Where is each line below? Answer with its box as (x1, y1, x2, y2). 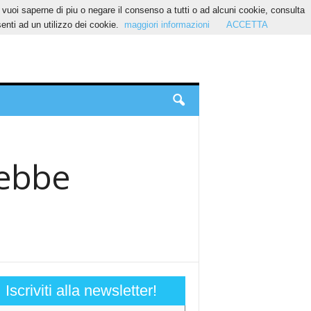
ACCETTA (226, 19, 268, 30)
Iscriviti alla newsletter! (5, 282, 157, 299)
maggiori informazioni (124, 19, 210, 30)
